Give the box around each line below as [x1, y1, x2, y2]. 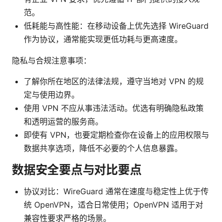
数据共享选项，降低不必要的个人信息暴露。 [24, 143, 182, 154]
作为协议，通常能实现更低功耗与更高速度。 [24, 34, 182, 45]
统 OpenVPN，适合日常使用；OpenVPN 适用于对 [24, 200, 203, 210]
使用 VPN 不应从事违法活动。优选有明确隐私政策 [24, 103, 204, 113]
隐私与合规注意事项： [12, 55, 91, 66]
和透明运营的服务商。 [24, 116, 103, 127]
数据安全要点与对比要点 [12, 163, 142, 177]
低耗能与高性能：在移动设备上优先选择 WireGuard [24, 21, 209, 31]
